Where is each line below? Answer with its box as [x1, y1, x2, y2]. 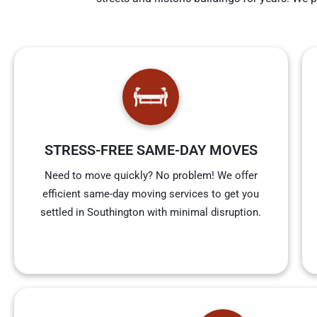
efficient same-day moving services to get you [42, 188, 260, 201]
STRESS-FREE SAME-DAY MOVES [44, 142, 258, 159]
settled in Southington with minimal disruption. [40, 206, 262, 219]
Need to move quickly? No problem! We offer [44, 169, 258, 183]
